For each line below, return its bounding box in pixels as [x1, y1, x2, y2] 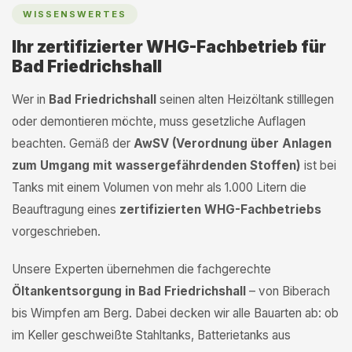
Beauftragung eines [12, 202, 119, 217]
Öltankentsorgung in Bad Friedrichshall [12, 284, 246, 299]
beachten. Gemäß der [12, 136, 134, 151]
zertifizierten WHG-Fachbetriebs [119, 202, 321, 217]
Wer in [12, 92, 49, 107]
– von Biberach [246, 284, 330, 299]
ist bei [301, 158, 336, 173]
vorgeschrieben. [12, 224, 101, 239]
